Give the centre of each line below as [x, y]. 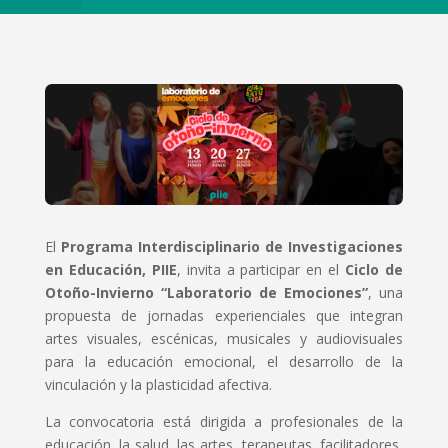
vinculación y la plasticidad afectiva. [158, 384]
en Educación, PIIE [110, 269]
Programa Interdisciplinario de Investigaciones [232, 246]
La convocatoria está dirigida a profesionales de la [224, 421]
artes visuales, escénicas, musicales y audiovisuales [224, 338]
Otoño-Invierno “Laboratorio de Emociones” [206, 292]
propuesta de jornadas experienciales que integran [224, 315]
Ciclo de [374, 269]
